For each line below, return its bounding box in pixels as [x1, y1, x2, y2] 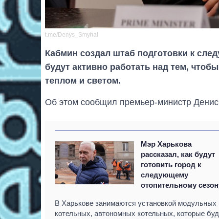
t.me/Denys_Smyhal [45, 31, 98, 38]
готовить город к [141, 160, 202, 169]
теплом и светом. [45, 75, 121, 86]
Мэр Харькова [141, 139, 192, 148]
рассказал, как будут [141, 150, 216, 158]
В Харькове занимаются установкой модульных [55, 198, 217, 207]
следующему [141, 170, 189, 179]
